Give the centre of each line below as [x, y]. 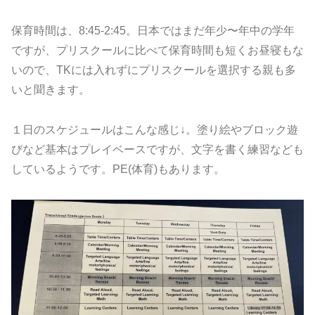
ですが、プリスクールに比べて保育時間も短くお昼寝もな [157, 51]
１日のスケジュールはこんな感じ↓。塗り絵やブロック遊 [155, 130]
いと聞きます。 [51, 90]
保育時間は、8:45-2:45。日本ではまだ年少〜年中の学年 [153, 31]
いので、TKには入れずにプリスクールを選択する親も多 [154, 70]
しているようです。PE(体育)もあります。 [118, 169]
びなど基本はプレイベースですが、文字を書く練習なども [157, 150]
